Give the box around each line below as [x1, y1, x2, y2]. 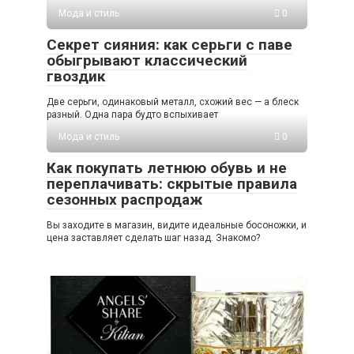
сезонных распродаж [47, 190, 202, 209]
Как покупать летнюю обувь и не [47, 158, 287, 177]
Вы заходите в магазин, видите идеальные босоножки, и [47, 219, 307, 231]
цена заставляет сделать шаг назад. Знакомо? [47, 232, 260, 243]
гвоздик [47, 66, 105, 85]
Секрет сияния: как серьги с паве [47, 35, 292, 54]
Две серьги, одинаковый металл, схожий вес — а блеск [47, 96, 299, 107]
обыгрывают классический [47, 51, 247, 70]
